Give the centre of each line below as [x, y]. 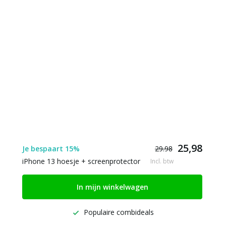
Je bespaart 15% [51, 148]
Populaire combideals [118, 212]
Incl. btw [162, 161]
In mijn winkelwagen [112, 187]
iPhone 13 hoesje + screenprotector [81, 161]
